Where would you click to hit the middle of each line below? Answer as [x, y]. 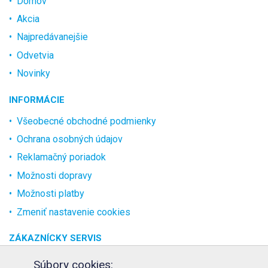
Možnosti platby [51, 194]
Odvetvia [35, 55]
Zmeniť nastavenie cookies [74, 212]
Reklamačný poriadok [61, 157]
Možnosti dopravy [54, 175]
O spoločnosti [46, 259]
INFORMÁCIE [37, 100]
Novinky [33, 74]
